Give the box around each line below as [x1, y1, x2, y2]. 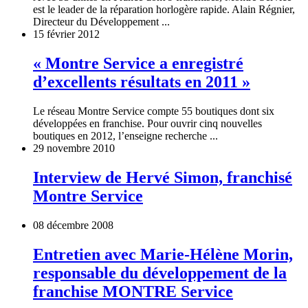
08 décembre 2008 [33, 219, 113, 231]
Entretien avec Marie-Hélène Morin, [33, 245, 293, 263]
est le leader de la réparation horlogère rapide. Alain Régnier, [33, 3, 295, 16]
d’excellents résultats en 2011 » [33, 73, 250, 91]
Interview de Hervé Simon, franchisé [33, 168, 292, 186]
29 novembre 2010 [33, 142, 115, 155]
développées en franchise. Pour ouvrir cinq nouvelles [33, 118, 262, 130]
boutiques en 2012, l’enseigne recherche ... [33, 130, 218, 142]
